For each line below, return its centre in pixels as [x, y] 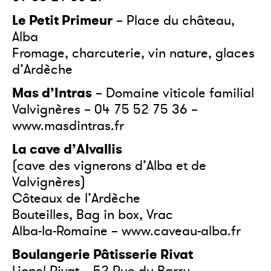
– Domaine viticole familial [173, 93]
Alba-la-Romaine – [67, 231]
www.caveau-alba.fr [181, 231]
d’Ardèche [42, 70]
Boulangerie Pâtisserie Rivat [103, 254]
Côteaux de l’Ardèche [76, 198]
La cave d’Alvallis [67, 149]
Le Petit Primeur [62, 20]
